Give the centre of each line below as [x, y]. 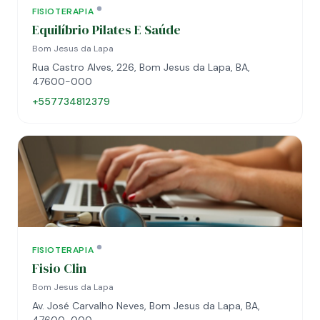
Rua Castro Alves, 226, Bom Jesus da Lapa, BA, [141, 67]
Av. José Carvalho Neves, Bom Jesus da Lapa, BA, [146, 306]
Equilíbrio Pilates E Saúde [106, 30]
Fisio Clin [59, 268]
